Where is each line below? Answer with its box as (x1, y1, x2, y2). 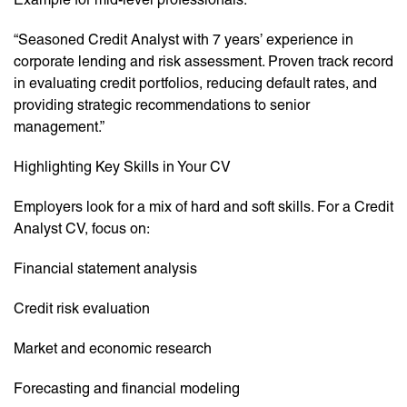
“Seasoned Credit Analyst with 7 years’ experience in (14, 31, 353, 49)
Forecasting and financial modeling (14, 380, 240, 398)
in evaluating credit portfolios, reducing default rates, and (14, 74, 377, 93)
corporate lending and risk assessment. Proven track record (14, 53, 393, 71)
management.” (14, 118, 104, 136)
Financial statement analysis (14, 260, 197, 278)
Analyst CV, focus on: (14, 220, 150, 238)
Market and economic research (14, 340, 212, 358)
